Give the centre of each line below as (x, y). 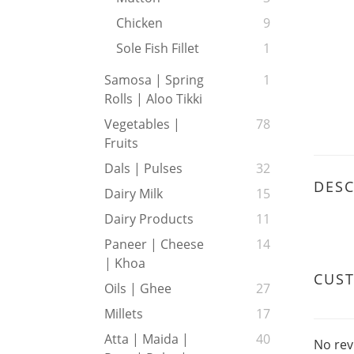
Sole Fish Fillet (158, 49)
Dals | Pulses (143, 169)
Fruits (121, 143)
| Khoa (125, 264)
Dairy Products (149, 219)
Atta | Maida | (147, 339)
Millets (124, 314)
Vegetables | (142, 124)
